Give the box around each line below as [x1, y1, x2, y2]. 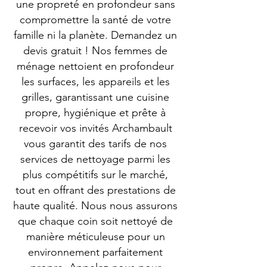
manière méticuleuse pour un [26, 230, 165, 243]
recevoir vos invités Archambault [18, 122, 172, 135]
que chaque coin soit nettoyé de [18, 215, 173, 228]
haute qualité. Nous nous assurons [13, 199, 178, 212]
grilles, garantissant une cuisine [21, 91, 169, 104]
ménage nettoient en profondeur [17, 60, 174, 73]
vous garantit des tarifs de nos [24, 137, 167, 150]
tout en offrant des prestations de [15, 184, 176, 197]
